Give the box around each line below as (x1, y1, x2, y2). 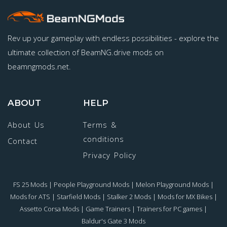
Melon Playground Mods (136, 180, 209, 190)
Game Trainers (86, 204, 130, 214)
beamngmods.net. (8, 61, 71, 72)
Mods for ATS (10, 192, 50, 202)
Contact (8, 136, 37, 146)
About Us (8, 120, 45, 130)
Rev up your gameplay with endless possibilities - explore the (8, 33, 219, 44)
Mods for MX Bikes (157, 192, 212, 202)
